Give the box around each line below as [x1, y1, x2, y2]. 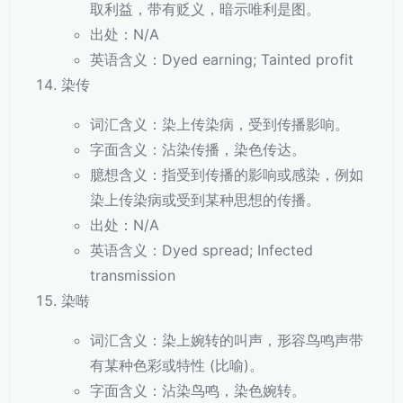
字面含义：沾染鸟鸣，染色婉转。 [90, 381, 306, 399]
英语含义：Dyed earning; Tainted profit [90, 50, 354, 68]
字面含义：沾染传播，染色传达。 [90, 140, 306, 158]
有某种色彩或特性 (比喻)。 [90, 356, 264, 374]
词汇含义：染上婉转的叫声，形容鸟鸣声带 [90, 331, 363, 349]
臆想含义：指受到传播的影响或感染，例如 [90, 166, 363, 184]
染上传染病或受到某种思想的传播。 [90, 191, 320, 209]
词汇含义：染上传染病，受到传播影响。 [90, 115, 349, 133]
